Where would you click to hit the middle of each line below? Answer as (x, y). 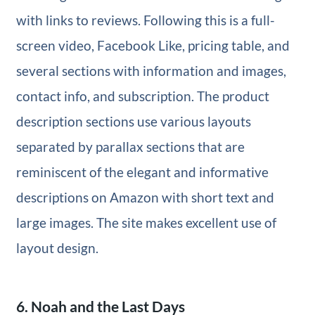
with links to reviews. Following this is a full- (145, 20)
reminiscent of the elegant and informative (142, 172)
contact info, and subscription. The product (142, 96)
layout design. (57, 248)
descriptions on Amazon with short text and (145, 198)
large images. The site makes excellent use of (146, 223)
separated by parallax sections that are (130, 147)
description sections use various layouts (133, 122)
